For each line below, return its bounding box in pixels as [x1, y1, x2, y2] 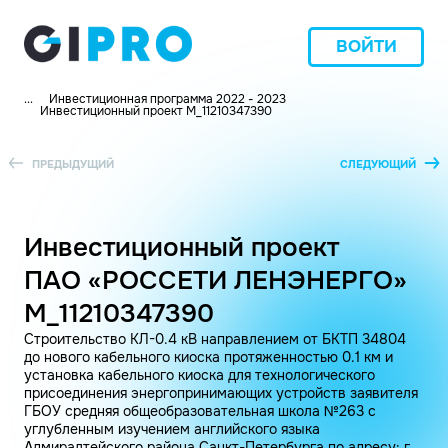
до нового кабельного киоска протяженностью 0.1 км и [24, 348, 393, 366]
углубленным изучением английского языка [24, 420, 320, 438]
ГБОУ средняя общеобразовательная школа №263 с [24, 402, 376, 420]
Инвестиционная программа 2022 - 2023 [49, 91, 286, 107]
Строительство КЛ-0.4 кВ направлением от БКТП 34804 [24, 330, 406, 348]
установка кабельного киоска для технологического [24, 366, 375, 384]
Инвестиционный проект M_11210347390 [40, 103, 272, 119]
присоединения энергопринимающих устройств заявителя [24, 384, 418, 402]
